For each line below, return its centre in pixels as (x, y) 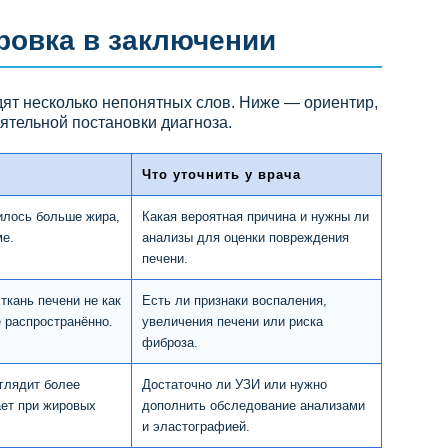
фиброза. (170, 342)
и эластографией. (196, 426)
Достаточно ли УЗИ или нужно (234, 384)
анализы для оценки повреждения (245, 237)
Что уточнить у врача (221, 174)
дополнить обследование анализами (253, 405)
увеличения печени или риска (232, 321)
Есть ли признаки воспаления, (234, 300)
